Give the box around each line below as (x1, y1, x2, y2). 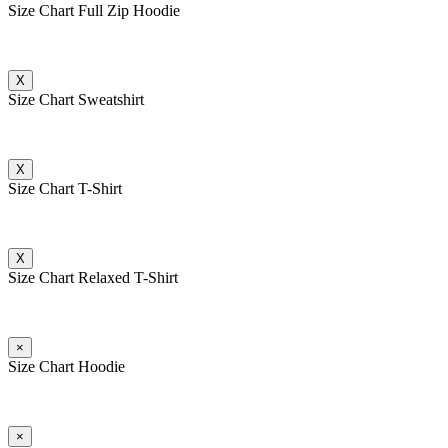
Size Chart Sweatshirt (8, 90, 144, 108)
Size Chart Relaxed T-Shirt (8, 268, 178, 286)
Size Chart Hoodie (8, 357, 125, 375)
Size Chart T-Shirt (8, 179, 122, 197)
